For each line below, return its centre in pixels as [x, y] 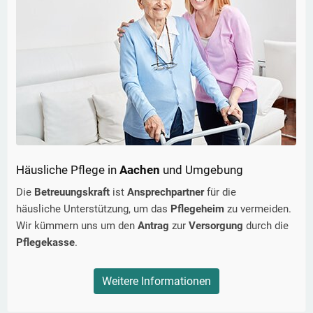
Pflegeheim [199, 209]
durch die [267, 226]
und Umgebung [203, 170]
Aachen [140, 170]
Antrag [155, 226]
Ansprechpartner [167, 192]
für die [221, 192]
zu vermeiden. [259, 209]
